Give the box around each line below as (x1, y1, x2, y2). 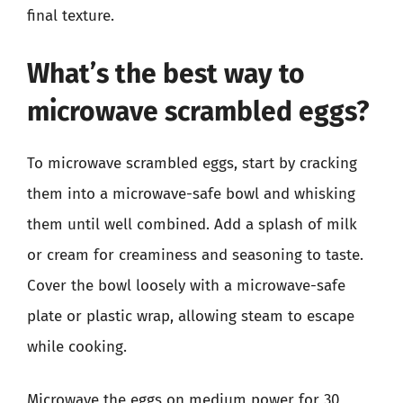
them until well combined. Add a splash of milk (27, 214, 357, 234)
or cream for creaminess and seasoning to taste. (27, 245, 363, 264)
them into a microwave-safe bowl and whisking (27, 184, 355, 203)
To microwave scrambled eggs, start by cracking (27, 153, 357, 173)
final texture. (27, 6, 114, 25)
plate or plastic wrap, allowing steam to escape (27, 306, 354, 326)
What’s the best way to (27, 57, 305, 90)
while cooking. (27, 336, 127, 356)
